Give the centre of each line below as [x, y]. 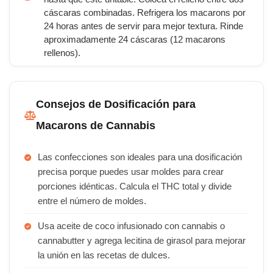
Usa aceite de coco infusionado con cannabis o [131, 226]
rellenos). [62, 53]
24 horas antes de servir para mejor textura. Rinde [144, 26]
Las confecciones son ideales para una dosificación [140, 157]
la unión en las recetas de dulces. [104, 255]
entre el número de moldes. [92, 201]
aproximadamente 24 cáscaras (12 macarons [135, 40]
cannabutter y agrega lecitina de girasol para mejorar [142, 241]
